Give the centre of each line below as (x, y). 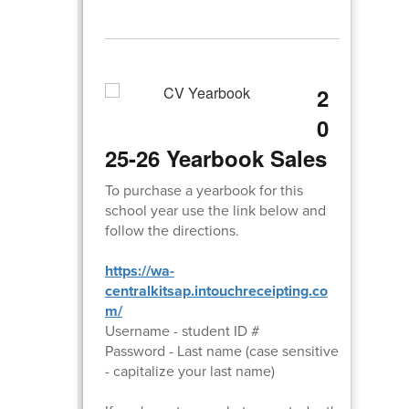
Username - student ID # (182, 330)
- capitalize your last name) (189, 371)
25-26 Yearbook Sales (215, 157)
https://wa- (139, 270)
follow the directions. (172, 230)
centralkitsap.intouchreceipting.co (216, 290)
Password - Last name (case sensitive (221, 351)
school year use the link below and (215, 210)
